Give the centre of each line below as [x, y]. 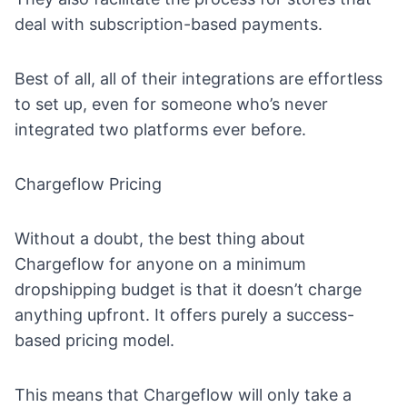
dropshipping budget [95, 289]
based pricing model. [94, 340]
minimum [271, 263]
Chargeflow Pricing [88, 184]
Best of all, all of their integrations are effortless [199, 78]
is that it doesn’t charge [268, 289]
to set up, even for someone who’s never [171, 104]
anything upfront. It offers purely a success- [184, 314]
